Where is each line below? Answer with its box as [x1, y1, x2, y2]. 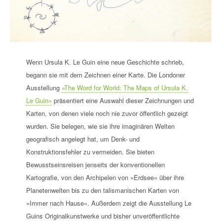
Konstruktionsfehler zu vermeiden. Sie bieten [26, 147, 154, 157]
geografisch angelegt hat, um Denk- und [26, 134, 140, 144]
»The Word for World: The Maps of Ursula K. [61, 83, 188, 93]
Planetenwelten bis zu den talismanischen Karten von [26, 185, 179, 195]
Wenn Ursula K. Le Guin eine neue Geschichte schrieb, [26, 57, 184, 67]
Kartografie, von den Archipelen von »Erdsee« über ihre [26, 173, 184, 183]
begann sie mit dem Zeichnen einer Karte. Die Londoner [26, 70, 185, 80]
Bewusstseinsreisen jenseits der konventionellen [26, 160, 165, 170]
